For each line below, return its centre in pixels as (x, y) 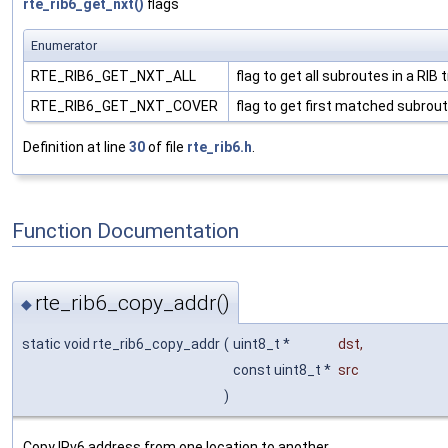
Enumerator (64, 45)
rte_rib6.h (219, 146)
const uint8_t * (283, 370)
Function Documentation (125, 230)
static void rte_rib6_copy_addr (121, 344)
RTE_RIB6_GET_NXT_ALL (115, 75)
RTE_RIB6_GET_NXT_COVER (126, 105)
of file (166, 146)
